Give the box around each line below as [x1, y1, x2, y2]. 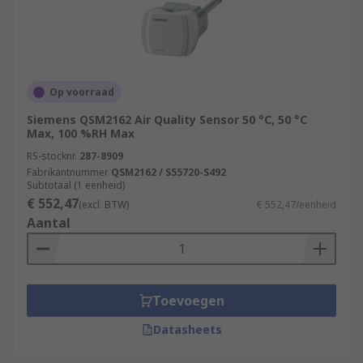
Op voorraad [49, 85, 114, 99]
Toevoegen [152, 292, 224, 310]
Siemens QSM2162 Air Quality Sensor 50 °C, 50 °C [27, 112, 307, 127]
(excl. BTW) [79, 198, 129, 211]
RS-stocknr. [27, 149, 77, 163]
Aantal [27, 214, 70, 232]
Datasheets [152, 322, 222, 337]
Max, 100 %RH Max [27, 126, 135, 141]
